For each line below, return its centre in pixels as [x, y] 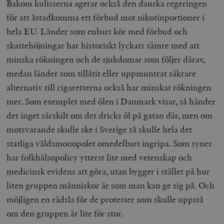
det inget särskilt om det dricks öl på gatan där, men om [110, 115]
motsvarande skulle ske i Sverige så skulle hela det [99, 129]
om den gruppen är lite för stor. [66, 213]
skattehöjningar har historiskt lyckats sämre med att [103, 45]
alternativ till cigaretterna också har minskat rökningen [109, 87]
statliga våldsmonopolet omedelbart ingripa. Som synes [109, 143]
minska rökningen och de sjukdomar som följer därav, [106, 59]
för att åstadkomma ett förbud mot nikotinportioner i [106, 17]
